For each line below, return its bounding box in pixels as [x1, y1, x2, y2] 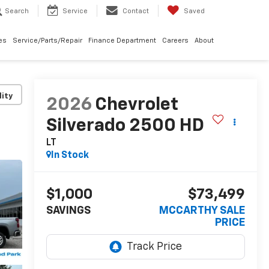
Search [5, 8, 29, 15]
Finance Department [88, 37, 156, 44]
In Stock [50, 151, 89, 161]
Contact [122, 8, 149, 15]
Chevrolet [94, 96, 178, 115]
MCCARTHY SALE [159, 205, 245, 217]
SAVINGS [46, 205, 91, 217]
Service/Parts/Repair [13, 37, 82, 44]
